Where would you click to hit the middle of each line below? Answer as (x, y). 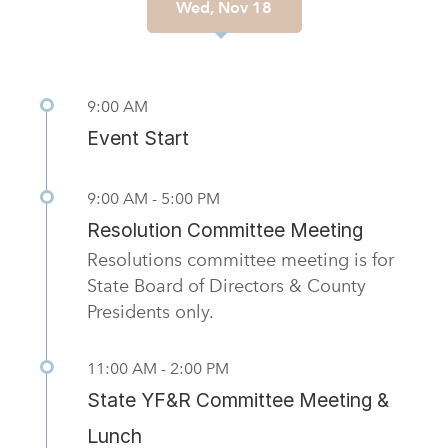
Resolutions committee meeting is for (240, 260)
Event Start (138, 138)
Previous (108, 50)
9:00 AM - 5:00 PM (153, 199)
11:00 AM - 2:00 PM (158, 369)
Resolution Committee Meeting (225, 230)
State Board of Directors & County (226, 286)
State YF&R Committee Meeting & (238, 400)
